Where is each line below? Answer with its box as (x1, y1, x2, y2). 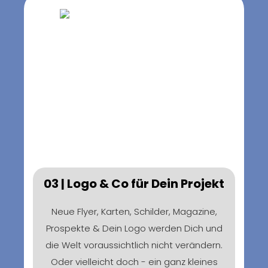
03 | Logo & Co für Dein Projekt (44, 175, 224, 192)
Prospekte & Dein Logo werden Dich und (45, 221, 223, 234)
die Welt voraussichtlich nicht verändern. (45, 238, 223, 251)
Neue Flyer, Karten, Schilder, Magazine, (51, 205, 217, 218)
